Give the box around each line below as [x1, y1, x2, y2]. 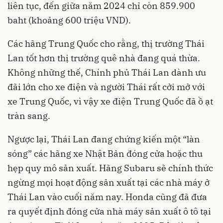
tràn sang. [7, 110, 50, 122]
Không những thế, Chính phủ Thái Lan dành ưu [7, 67, 206, 79]
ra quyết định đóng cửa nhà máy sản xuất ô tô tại [7, 206, 211, 218]
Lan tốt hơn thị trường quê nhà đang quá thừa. [7, 52, 200, 64]
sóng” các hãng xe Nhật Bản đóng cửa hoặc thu [7, 148, 203, 160]
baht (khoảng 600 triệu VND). [7, 14, 131, 26]
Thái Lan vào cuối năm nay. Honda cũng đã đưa [7, 191, 207, 203]
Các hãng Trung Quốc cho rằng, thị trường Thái [7, 38, 205, 50]
